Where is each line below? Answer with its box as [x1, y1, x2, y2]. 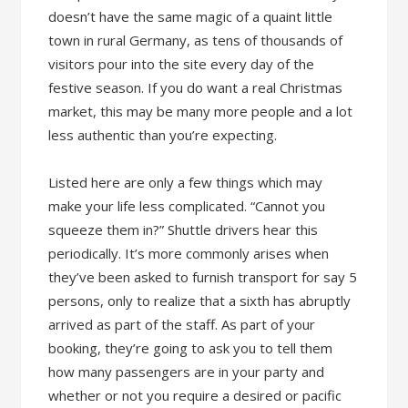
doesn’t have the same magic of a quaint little [48, 7, 333, 25]
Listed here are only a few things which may [48, 173, 323, 191]
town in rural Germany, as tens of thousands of [48, 31, 343, 49]
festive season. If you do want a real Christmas [48, 78, 343, 97]
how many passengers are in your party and [48, 362, 325, 381]
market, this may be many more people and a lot [48, 102, 353, 120]
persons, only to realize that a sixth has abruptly [48, 291, 352, 310]
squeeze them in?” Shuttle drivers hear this [48, 220, 319, 239]
